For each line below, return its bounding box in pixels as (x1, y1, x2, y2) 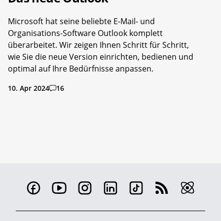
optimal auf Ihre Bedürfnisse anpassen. (8, 63, 153, 74)
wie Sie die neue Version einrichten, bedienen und (8, 51, 193, 63)
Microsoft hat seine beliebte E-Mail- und (8, 16, 155, 27)
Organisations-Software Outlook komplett (8, 28, 163, 39)
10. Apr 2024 (8, 83, 49, 93)
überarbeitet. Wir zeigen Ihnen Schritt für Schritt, (8, 39, 189, 51)
